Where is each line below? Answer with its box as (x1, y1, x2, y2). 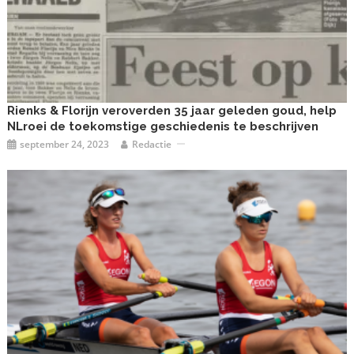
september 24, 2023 (20, 137, 110, 151)
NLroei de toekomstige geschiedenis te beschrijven (7, 119, 319, 134)
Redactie (132, 137, 172, 151)
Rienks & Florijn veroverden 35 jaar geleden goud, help (7, 103, 337, 118)
